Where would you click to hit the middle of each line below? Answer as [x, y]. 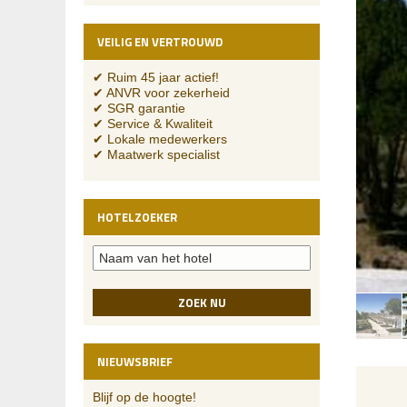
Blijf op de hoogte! [144, 397]
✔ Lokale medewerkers [160, 139]
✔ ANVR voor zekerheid [161, 93]
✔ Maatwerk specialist [156, 154]
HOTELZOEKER [137, 217]
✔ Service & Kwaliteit [153, 124]
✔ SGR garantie [139, 108]
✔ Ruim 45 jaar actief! [156, 77]
